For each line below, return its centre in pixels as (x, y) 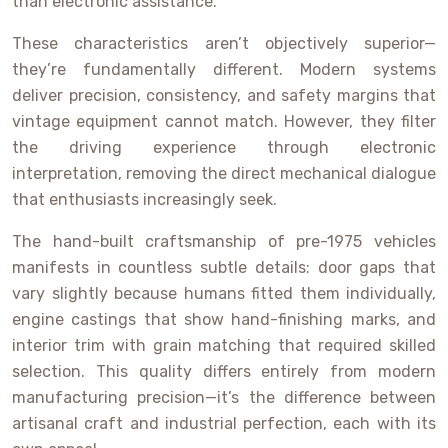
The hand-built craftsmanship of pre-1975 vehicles (224, 242)
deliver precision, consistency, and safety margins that (224, 96)
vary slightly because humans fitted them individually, (224, 294)
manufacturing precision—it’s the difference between (224, 398)
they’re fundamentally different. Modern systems (224, 70)
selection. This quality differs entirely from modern (224, 372)
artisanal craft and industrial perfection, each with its (224, 424)
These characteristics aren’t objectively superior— (224, 44)
